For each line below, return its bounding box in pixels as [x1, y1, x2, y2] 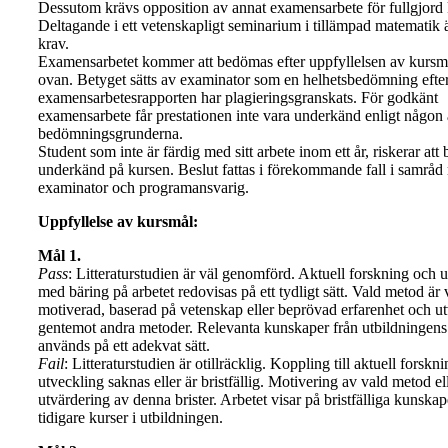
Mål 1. [38, 246, 81, 264]
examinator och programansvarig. [38, 178, 249, 196]
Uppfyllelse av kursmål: [38, 212, 198, 230]
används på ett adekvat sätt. [38, 336, 210, 354]
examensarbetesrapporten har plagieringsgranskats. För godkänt [38, 88, 438, 106]
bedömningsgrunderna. [38, 124, 183, 142]
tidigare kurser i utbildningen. [38, 408, 223, 426]
